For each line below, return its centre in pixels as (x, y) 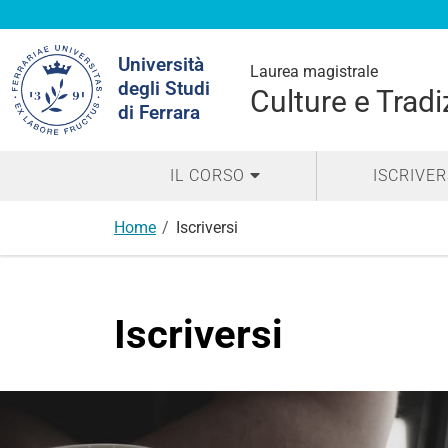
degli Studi (164, 88)
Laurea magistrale (314, 71)
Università (161, 64)
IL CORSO (207, 175)
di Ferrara (159, 112)
